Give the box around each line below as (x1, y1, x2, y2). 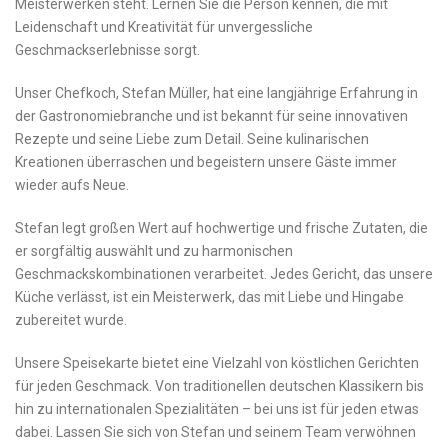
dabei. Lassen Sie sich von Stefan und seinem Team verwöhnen (15, 424, 416, 441)
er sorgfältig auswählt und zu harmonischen (15, 243, 293, 260)
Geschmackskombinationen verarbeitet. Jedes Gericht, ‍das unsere (15, 266, 433, 283)
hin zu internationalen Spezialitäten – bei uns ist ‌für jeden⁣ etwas (15, 401, 419, 418)
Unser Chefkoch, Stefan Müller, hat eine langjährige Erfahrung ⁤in (15, 85, 418, 102)
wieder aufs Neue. (15, 177, 129, 194)
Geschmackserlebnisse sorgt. (15, 42, 200, 59)
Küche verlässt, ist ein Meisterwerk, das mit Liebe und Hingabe (15, 289, 404, 306)
